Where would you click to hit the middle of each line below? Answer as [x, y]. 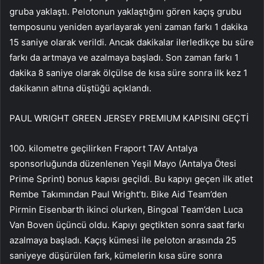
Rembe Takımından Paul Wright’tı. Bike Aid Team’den [118, 194]
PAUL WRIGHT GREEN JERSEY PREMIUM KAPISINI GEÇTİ [129, 118]
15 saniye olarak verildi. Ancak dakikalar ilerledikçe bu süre [132, 42]
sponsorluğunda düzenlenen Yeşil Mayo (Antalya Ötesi [123, 164]
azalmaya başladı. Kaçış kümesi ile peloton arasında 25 [123, 240]
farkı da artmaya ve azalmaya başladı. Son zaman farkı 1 [124, 58]
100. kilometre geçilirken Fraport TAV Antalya [103, 148]
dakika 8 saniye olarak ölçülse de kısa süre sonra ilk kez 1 [128, 73]
